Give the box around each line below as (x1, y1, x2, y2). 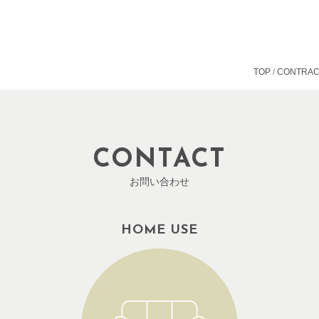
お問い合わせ (130, 176, 189, 188)
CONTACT (92, 147, 227, 174)
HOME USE (121, 224, 198, 238)
